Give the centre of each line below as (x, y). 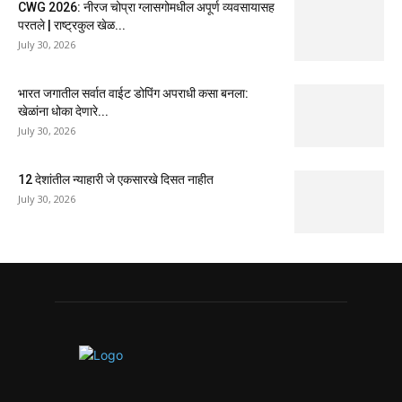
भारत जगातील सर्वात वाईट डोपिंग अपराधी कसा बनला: (133, 93)
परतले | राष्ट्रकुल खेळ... (72, 25)
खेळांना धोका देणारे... (63, 111)
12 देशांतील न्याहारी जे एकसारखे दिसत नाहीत (116, 179)
